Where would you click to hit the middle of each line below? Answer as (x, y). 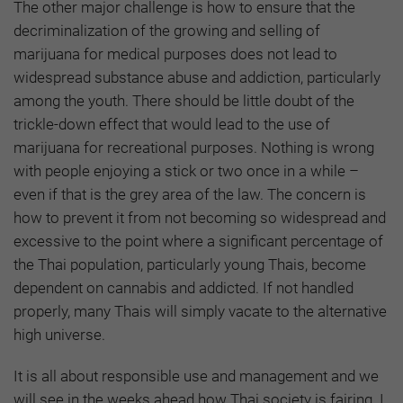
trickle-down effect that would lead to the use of (172, 125)
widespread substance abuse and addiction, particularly (197, 78)
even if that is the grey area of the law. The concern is (190, 195)
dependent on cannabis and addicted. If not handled (184, 288)
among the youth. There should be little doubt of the (184, 101)
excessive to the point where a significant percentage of (198, 242)
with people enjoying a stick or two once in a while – (186, 171)
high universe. (59, 335)
